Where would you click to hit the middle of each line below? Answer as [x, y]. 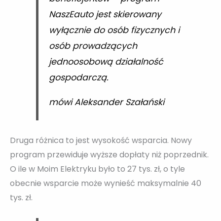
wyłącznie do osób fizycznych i [114, 30]
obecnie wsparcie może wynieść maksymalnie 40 [106, 184]
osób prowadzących [93, 46]
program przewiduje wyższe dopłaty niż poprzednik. [109, 155]
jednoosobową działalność [106, 62]
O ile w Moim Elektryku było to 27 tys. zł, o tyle [97, 169]
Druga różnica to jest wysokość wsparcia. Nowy [101, 141]
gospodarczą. [78, 78]
